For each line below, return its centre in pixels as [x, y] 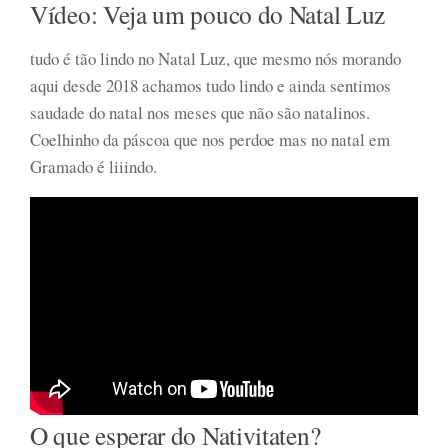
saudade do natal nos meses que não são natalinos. [200, 112]
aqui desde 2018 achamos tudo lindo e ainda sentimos [210, 85]
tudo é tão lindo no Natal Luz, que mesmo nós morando [215, 58]
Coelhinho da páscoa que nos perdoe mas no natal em [210, 139]
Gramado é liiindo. [93, 166]
